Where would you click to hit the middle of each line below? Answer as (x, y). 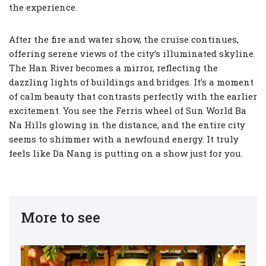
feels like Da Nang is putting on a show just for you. (126, 153)
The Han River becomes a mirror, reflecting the (113, 68)
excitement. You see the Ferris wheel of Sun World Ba (128, 110)
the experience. (43, 7)
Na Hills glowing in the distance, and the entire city (127, 125)
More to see (61, 217)
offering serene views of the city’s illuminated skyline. (132, 53)
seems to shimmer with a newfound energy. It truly (124, 139)
